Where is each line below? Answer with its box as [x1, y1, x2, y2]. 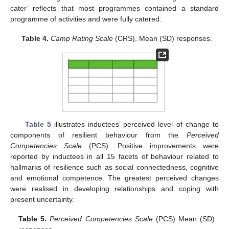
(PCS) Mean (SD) [152, 215, 215, 223]
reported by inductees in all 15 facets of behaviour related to [10, 152, 219, 161]
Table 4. [21, 34, 49, 43]
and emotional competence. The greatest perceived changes [10, 173, 219, 182]
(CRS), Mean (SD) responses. [112, 34, 212, 43]
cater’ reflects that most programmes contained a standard [10, 4, 219, 12]
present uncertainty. [10, 195, 74, 203]
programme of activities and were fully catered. [10, 14, 162, 23]
